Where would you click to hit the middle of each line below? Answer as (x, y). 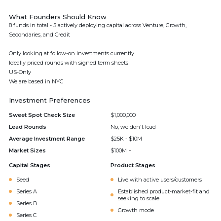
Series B (27, 203)
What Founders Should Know (58, 17)
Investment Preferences (50, 100)
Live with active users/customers (160, 180)
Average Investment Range (47, 139)
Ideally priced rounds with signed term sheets (69, 63)
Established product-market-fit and (164, 191)
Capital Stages (30, 165)
